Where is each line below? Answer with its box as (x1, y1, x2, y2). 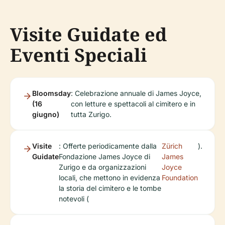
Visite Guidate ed (10, 22, 167, 47)
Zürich (162, 142, 182, 150)
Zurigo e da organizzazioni (59, 163, 146, 171)
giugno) (32, 110, 59, 119)
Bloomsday (32, 89, 71, 97)
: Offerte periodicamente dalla (59, 142, 157, 150)
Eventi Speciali (10, 43, 147, 67)
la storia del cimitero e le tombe (59, 184, 161, 192)
